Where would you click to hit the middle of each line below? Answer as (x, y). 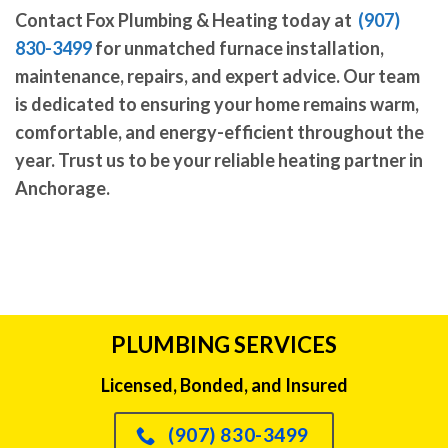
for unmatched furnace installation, (238, 48)
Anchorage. (62, 188)
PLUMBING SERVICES (224, 345)
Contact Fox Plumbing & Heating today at (185, 20)
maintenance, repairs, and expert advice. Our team (217, 76)
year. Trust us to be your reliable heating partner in (219, 160)
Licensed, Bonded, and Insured (224, 384)
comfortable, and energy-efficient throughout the (219, 132)
